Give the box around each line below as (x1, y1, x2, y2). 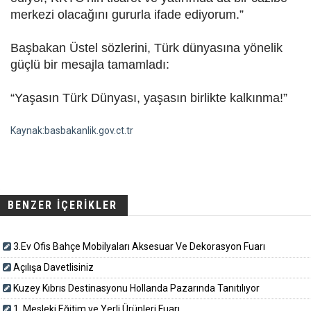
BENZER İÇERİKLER (8, 199, 117, 212)
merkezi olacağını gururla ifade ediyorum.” (10, 8, 244, 22)
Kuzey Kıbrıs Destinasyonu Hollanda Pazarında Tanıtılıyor (13, 283, 260, 294)
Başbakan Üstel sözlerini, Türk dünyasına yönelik (10, 41, 283, 56)
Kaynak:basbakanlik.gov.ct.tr (10, 125, 133, 137)
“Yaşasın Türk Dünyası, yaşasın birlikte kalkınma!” (10, 91, 287, 106)
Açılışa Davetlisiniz (13, 262, 94, 274)
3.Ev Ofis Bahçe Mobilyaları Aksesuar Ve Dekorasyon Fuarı (13, 241, 265, 253)
